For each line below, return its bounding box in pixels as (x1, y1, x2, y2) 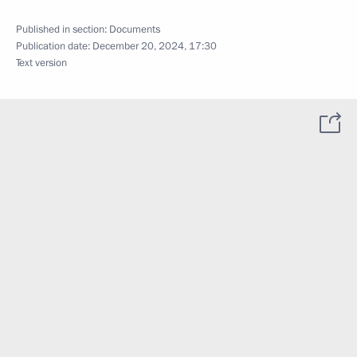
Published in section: (16, 22, 109, 37)
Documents (109, 22, 160, 37)
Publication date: (16, 39, 92, 53)
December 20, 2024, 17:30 (92, 39, 217, 53)
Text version (16, 56, 67, 70)
